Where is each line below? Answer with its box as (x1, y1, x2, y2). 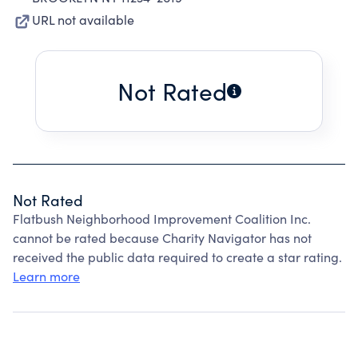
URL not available (32, 11, 134, 28)
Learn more (13, 268, 80, 284)
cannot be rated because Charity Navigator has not (13, 229, 312, 246)
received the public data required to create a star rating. (13, 249, 342, 265)
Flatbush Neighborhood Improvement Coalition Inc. (13, 210, 311, 227)
